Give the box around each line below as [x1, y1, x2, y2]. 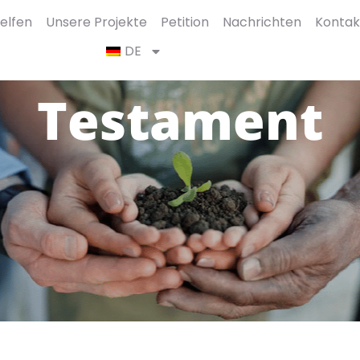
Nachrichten [222, 13, 301, 31]
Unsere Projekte [45, 13, 147, 31]
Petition [160, 13, 209, 31]
